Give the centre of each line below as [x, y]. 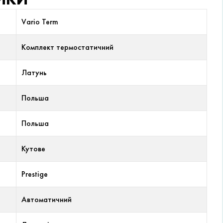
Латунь [34, 73]
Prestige [35, 174]
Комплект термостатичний [67, 47]
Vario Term [40, 22]
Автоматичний [47, 200]
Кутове [33, 149]
